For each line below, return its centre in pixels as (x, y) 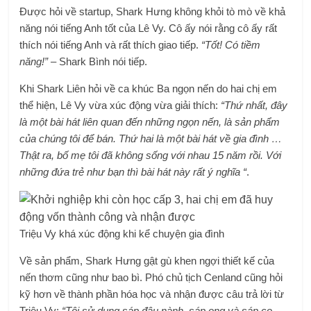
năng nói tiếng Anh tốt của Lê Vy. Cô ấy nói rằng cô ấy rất (149, 28)
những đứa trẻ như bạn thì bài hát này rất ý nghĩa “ (133, 172)
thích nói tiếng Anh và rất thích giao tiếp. (111, 45)
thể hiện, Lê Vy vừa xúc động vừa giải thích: (120, 105)
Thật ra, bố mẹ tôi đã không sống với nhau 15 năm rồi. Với (151, 155)
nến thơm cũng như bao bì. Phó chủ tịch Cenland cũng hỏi (151, 277)
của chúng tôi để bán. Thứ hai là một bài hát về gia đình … (151, 138)
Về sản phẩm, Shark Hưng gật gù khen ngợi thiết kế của (147, 261)
